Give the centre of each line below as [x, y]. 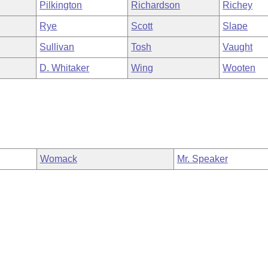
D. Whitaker [65, 68]
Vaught [238, 47]
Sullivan [57, 47]
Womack [58, 159]
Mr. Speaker [202, 159]
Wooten [239, 68]
